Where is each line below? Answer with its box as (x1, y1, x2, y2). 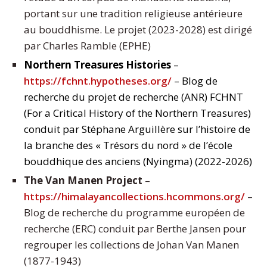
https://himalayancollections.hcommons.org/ (24, 190, 245, 204)
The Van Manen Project (24, 173, 142, 188)
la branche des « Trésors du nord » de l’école (24, 138, 232, 153)
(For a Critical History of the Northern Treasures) (24, 106, 251, 120)
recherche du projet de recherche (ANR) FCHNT (24, 90, 243, 104)
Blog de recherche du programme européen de (24, 206, 245, 220)
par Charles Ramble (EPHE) (24, 39, 151, 53)
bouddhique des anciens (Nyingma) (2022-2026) (24, 154, 252, 169)
